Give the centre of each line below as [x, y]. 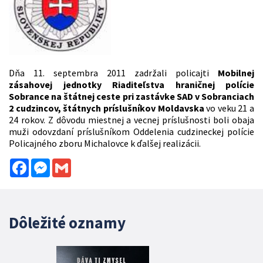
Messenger [72, 163]
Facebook [48, 163]
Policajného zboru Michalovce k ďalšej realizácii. [105, 144]
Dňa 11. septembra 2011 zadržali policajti [113, 73]
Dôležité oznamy [67, 223]
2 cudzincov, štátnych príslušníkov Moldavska [107, 108]
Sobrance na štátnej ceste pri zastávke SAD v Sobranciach [131, 97]
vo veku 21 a [229, 108]
